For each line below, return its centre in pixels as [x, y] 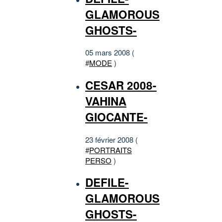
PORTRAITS [111, 150]
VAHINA [106, 101]
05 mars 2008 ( [110, 53]
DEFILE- [107, 183]
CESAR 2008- [121, 85]
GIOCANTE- [116, 117]
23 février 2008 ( [111, 139]
